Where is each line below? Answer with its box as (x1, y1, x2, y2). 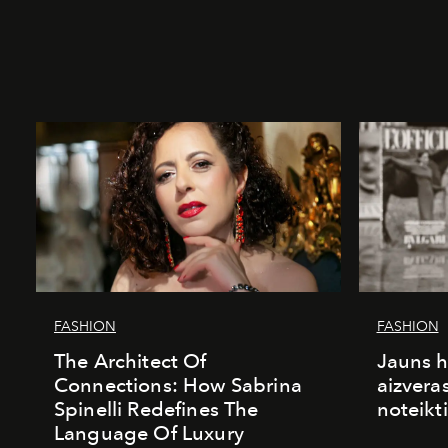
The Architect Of (54, 348, 207, 373)
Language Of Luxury (54, 420, 244, 445)
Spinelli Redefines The (54, 396, 259, 421)
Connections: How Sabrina (54, 372, 302, 397)
